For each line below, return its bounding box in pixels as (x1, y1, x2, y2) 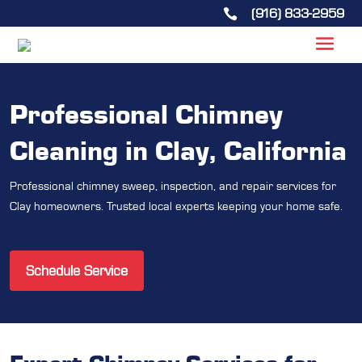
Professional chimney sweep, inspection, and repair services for (10, 179, 336, 193)
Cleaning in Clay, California (10, 133, 347, 166)
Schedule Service (26, 262, 128, 280)
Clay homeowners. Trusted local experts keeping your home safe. (10, 199, 343, 213)
